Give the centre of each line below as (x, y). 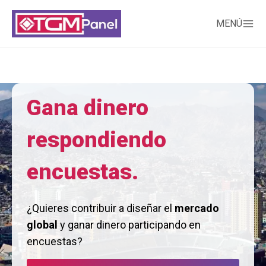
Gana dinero (88, 108)
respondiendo (96, 140)
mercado (197, 208)
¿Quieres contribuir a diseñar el (101, 208)
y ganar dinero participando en (129, 225)
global (42, 225)
